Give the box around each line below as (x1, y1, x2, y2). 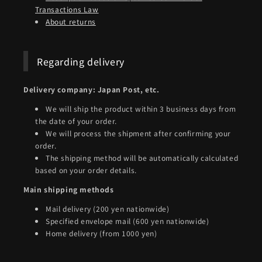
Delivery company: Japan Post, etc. (23, 84, 160, 95)
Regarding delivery (37, 54, 125, 68)
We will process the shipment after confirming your (46, 128, 232, 139)
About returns (46, 16, 96, 27)
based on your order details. (35, 165, 137, 175)
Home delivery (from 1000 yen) (46, 228, 157, 239)
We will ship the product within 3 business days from (46, 104, 236, 114)
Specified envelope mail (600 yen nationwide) (46, 216, 209, 226)
